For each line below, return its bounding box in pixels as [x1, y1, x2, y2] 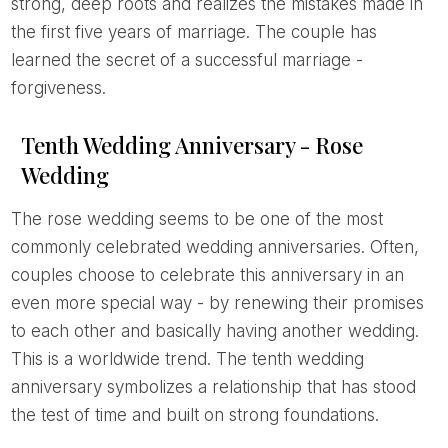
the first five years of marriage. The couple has [10, 22, 377, 43]
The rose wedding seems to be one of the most [10, 209, 22, 230]
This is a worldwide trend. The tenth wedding [10, 349, 364, 370]
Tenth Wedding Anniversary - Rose [20, 130, 363, 161]
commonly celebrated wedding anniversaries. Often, [10, 237, 419, 258]
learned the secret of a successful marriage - [10, 50, 363, 71]
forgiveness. [10, 78, 106, 99]
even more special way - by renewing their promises [10, 293, 424, 314]
